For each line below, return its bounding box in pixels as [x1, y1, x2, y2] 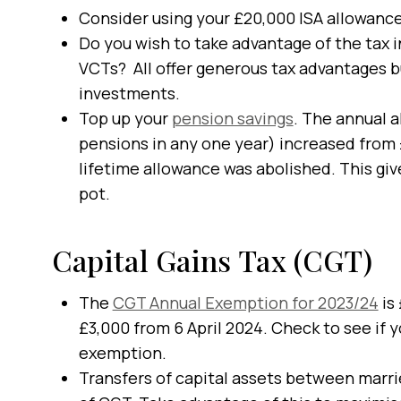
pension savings [171, 107, 294, 129]
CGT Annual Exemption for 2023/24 [112, 292, 379, 313]
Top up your [78, 107, 172, 129]
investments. [78, 82, 180, 104]
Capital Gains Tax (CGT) [51, 241, 372, 279]
